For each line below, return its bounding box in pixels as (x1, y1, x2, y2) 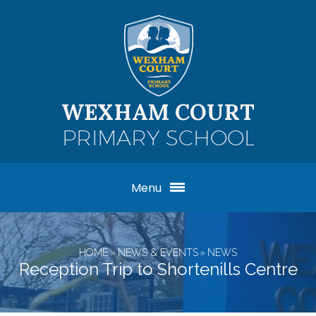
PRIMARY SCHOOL (61, 125, 255, 150)
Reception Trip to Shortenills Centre (18, 258, 298, 279)
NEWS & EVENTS (117, 246, 198, 258)
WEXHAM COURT (61, 97, 255, 126)
